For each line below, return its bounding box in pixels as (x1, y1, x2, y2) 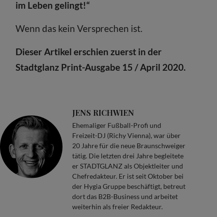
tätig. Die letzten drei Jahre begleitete (72, 152, 184, 160)
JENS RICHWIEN (72, 108, 135, 118)
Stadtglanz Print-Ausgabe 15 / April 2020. (15, 62, 186, 73)
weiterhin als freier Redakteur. (72, 202, 163, 211)
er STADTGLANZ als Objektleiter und (72, 162, 184, 170)
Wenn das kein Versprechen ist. (15, 23, 143, 34)
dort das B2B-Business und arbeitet (72, 192, 178, 201)
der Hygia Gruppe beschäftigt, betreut (72, 182, 186, 190)
